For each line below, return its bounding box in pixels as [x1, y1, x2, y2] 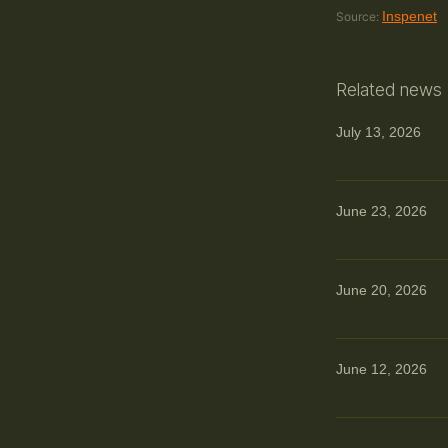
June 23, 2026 [336, 202, 427, 219]
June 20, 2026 [336, 281, 427, 298]
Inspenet [382, 7, 437, 24]
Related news [336, 78, 442, 100]
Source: [336, 8, 379, 24]
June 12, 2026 [336, 360, 427, 377]
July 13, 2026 [336, 123, 421, 140]
